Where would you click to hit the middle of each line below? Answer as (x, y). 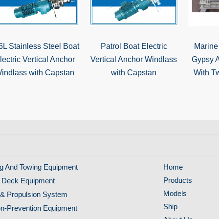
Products (178, 180)
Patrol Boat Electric (134, 46)
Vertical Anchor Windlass (134, 59)
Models (175, 193)
